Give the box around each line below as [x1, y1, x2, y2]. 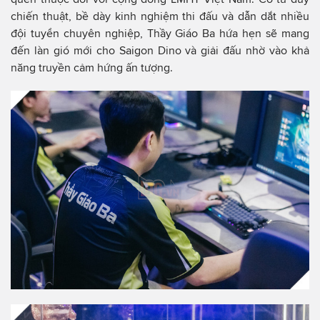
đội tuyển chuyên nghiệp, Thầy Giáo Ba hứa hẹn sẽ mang [11, 26, 309, 39]
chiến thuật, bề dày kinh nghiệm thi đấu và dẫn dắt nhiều [11, 9, 309, 22]
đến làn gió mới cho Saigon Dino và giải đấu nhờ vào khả [11, 44, 309, 56]
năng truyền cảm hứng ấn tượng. [11, 61, 173, 74]
